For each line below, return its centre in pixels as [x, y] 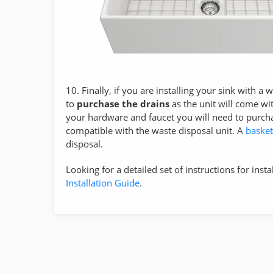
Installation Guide [103, 183]
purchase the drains [123, 103]
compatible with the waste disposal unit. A [156, 130]
